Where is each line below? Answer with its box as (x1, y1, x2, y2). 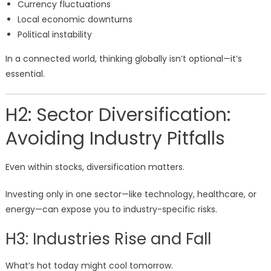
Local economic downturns (17, 13, 132, 26)
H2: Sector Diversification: (5, 102, 230, 128)
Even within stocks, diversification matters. (5, 161, 184, 174)
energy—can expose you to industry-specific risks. (5, 203, 217, 216)
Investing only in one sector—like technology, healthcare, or (5, 188, 256, 201)
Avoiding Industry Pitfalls (5, 126, 225, 152)
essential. (5, 68, 45, 80)
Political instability (17, 28, 92, 41)
